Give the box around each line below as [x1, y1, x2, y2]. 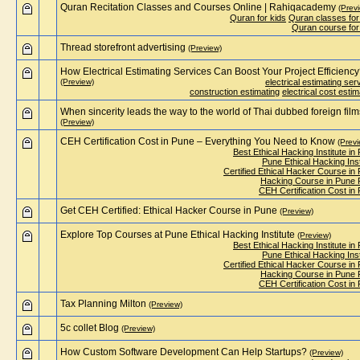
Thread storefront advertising [60, 42, 186, 53]
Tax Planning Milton [60, 298, 146, 309]
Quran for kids [230, 13, 286, 22]
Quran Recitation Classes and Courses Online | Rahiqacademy [60, 2, 336, 13]
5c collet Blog [60, 322, 119, 333]
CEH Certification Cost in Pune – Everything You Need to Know [60, 136, 335, 147]
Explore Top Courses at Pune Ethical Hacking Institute [60, 229, 295, 240]
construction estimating [190, 87, 280, 96]
